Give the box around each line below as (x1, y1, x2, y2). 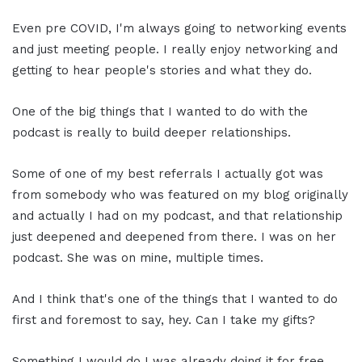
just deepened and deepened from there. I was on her (12, 229, 336, 244)
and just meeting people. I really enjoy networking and (12, 41, 338, 57)
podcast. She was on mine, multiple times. (12, 250, 263, 265)
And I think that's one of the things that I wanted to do (12, 291, 338, 306)
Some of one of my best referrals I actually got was (12, 166, 323, 181)
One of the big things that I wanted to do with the (12, 103, 308, 119)
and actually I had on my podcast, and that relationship (12, 208, 343, 223)
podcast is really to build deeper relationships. (12, 124, 291, 140)
